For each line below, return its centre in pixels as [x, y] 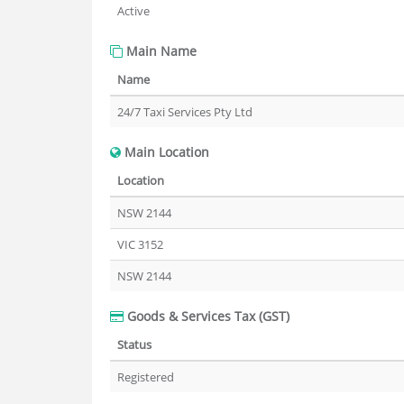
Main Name [160, 51]
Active [133, 11]
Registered [146, 377]
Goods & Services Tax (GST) [207, 316]
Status [134, 344]
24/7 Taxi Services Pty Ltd [185, 112]
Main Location [165, 152]
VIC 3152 [140, 244]
